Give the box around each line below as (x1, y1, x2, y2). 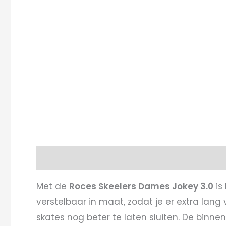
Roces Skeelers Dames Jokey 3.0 (69, 180, 213, 192)
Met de (36, 180, 69, 192)
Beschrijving (36, 151, 90, 164)
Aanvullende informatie (101, 151, 206, 164)
